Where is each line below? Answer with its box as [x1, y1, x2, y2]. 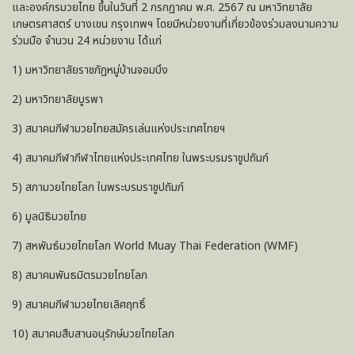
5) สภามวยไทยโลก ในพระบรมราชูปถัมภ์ [12, 178, 187, 196]
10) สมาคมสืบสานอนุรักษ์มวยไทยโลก [12, 325, 174, 342]
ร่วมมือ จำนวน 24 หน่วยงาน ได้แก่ [12, 32, 162, 49]
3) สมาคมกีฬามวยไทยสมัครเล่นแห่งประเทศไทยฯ [12, 120, 225, 137]
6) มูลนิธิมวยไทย [12, 208, 86, 225]
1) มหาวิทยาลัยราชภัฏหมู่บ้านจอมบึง [12, 61, 168, 78]
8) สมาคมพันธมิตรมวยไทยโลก [12, 266, 147, 284]
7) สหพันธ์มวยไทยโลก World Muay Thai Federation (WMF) [12, 237, 298, 254]
